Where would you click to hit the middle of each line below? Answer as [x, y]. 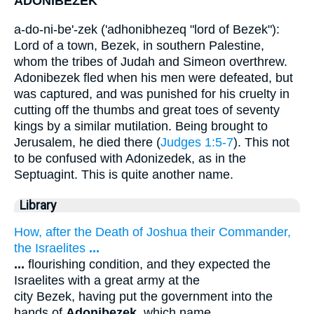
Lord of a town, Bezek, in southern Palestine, [139, 45]
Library [38, 205]
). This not [261, 142]
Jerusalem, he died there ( [87, 142]
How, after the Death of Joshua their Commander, [152, 232]
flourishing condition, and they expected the [148, 265]
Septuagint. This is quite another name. [124, 174]
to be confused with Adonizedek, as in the [130, 158]
